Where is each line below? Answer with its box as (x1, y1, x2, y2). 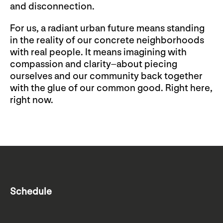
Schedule (10, 185, 52, 198)
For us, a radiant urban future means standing (10, 22, 205, 34)
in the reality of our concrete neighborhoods (10, 34, 204, 46)
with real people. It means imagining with (10, 46, 187, 58)
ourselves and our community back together (10, 70, 203, 82)
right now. (10, 94, 53, 106)
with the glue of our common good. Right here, (10, 82, 213, 94)
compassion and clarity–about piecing (10, 58, 177, 70)
